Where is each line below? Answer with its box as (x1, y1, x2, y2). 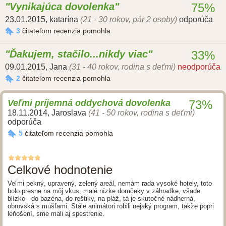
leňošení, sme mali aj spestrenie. (8, 210, 104, 218)
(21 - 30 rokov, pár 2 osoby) (80, 15, 177, 24)
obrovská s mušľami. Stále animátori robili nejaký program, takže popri (8, 202, 214, 210)
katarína (49, 15, 78, 24)
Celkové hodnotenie (8, 163, 112, 177)
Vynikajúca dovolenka (10, 1, 115, 13)
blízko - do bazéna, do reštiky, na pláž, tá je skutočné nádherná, (8, 195, 195, 203)
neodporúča (178, 63, 220, 72)
